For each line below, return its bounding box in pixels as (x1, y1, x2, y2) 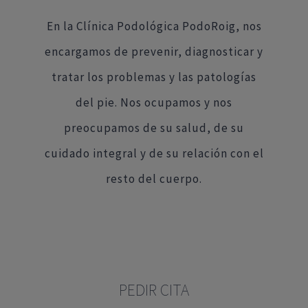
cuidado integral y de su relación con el (44, 146, 264, 162)
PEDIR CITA (119, 280, 189, 300)
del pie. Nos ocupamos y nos (76, 95, 232, 111)
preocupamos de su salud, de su (64, 120, 244, 136)
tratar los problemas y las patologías (52, 69, 256, 85)
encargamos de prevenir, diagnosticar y (45, 44, 263, 60)
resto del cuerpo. (106, 171, 202, 187)
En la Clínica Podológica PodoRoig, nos (46, 19, 262, 34)
